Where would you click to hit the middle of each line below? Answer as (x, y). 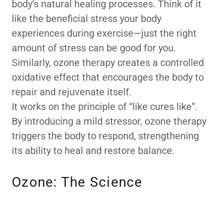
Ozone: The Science (77, 182)
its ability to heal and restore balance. (94, 151)
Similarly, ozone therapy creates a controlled (108, 63)
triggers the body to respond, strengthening (105, 136)
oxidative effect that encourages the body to (108, 77)
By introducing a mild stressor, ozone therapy (109, 121)
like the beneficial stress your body (87, 19)
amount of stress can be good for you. (94, 48)
